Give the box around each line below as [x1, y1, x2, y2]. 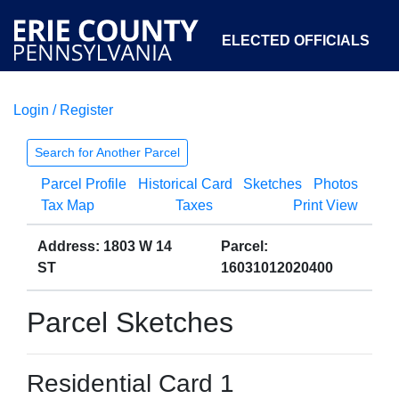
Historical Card [137, 176, 232, 191]
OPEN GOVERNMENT [149, 197, 297, 212]
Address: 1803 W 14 [37, 239, 172, 254]
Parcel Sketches [27, 306, 233, 338]
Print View [293, 198, 358, 213]
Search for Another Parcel [35, 145, 180, 159]
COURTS [59, 115, 120, 130]
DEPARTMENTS [149, 115, 259, 130]
